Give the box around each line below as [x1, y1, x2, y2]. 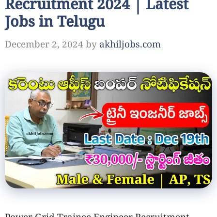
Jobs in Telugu [5, 14, 105, 33]
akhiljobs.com [99, 39, 161, 52]
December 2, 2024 [5, 39, 83, 52]
